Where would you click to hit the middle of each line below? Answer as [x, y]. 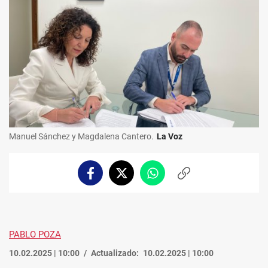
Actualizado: [115, 253]
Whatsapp [172, 178]
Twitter [135, 178]
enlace [196, 190]
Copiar [196, 178]
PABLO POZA [35, 235]
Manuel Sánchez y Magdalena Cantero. [81, 137]
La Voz [170, 137]
